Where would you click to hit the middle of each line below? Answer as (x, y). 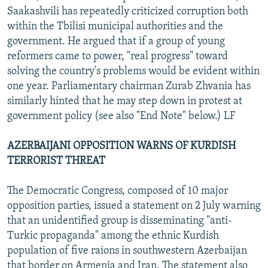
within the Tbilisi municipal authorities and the (115, 26)
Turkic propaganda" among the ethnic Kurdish (113, 236)
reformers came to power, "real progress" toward (118, 56)
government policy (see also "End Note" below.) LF (121, 116)
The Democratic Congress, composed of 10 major (118, 191)
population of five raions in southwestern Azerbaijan (127, 251)
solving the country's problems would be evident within (133, 71)
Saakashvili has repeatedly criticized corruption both (128, 11)
